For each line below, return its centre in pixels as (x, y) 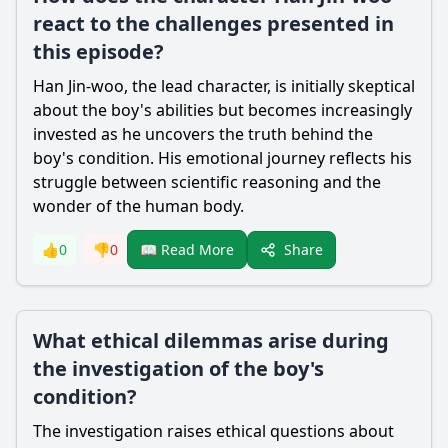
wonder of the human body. (138, 206)
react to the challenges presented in (213, 23)
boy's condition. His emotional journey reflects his (222, 158)
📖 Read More (187, 249)
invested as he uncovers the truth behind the (203, 134)
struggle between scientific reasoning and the (207, 182)
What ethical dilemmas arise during (211, 340)
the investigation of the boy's (178, 368)
